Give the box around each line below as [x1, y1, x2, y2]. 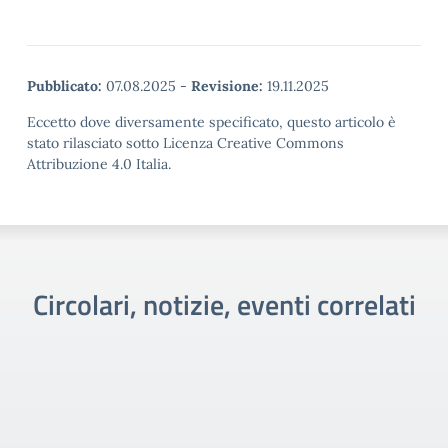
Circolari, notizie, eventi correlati [32, 283, 416, 326]
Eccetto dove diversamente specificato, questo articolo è [27, 113, 396, 131]
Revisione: [191, 77, 263, 95]
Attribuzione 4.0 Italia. [27, 155, 171, 173]
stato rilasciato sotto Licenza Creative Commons [27, 134, 344, 152]
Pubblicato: [27, 77, 102, 95]
